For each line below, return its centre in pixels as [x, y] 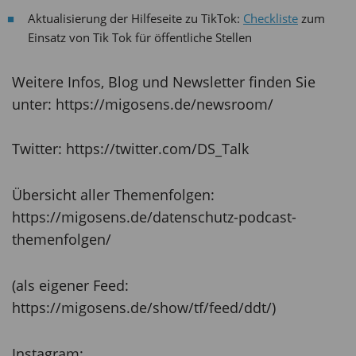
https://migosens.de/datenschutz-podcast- [154, 217]
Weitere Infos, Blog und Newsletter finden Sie [164, 81]
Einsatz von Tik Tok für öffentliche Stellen [140, 37]
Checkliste [271, 18]
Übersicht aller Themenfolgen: [113, 194]
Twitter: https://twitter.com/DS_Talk [130, 148]
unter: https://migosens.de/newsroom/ [143, 104]
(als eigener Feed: [70, 285]
